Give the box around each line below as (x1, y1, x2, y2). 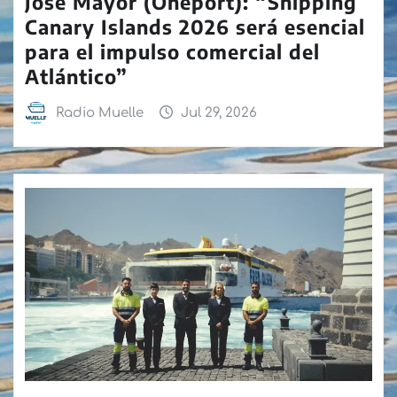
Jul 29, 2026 (181, 105, 258, 121)
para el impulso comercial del (25, 39, 320, 65)
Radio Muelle (55, 105, 144, 121)
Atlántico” (25, 64, 128, 90)
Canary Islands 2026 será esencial (25, 14, 365, 40)
